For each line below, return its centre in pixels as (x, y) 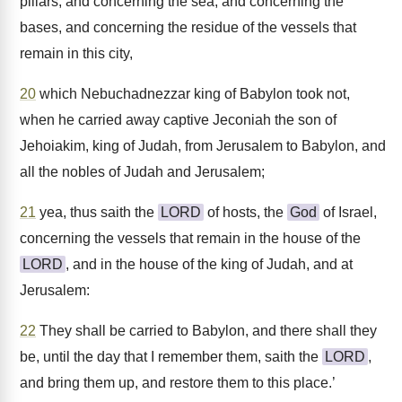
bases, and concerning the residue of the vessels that (188, 27)
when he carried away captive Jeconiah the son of (178, 120)
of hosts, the (245, 212)
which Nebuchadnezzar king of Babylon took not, (193, 94)
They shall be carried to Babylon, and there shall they (206, 331)
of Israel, (348, 212)
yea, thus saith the (97, 212)
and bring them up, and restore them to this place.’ (178, 383)
